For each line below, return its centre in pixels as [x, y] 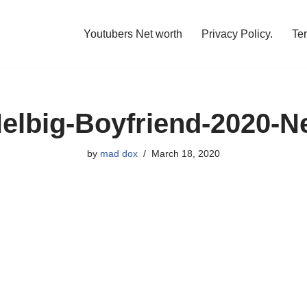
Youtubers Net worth [133, 34]
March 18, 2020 [186, 153]
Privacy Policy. [237, 34]
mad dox [119, 153]
